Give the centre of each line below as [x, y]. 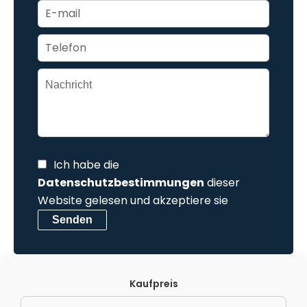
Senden [72, 219]
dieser [222, 182]
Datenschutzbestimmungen [121, 182]
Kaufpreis [153, 283]
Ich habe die [86, 164]
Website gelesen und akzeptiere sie [133, 200]
